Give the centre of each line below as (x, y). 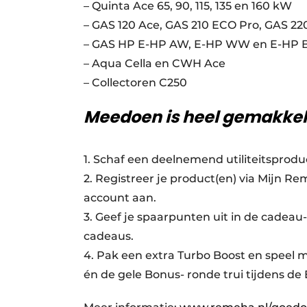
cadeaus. (109, 236)
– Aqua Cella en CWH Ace (155, 63)
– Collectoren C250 (135, 83)
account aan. (120, 198)
